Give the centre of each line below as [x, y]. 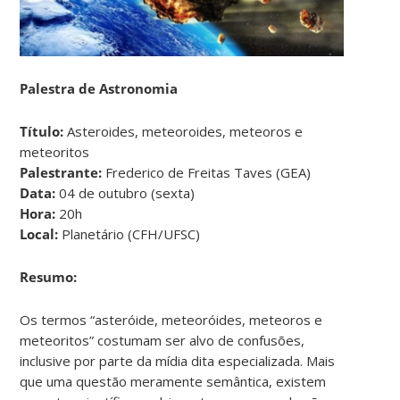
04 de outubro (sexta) [125, 192]
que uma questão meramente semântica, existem [173, 381]
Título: [42, 131]
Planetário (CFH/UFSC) [129, 233]
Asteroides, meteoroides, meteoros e [183, 131]
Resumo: [49, 276]
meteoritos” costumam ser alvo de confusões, [162, 340]
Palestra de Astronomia [101, 88]
